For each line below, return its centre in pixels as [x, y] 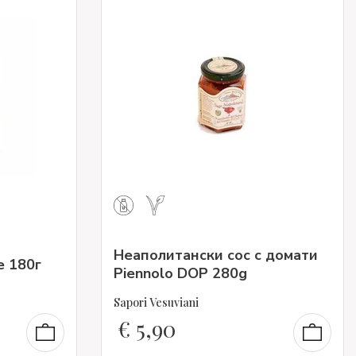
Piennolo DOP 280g [180, 274]
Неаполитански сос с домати [216, 255]
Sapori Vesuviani [156, 302]
